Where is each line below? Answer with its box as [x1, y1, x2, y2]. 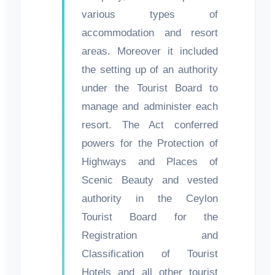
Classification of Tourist [82, 247, 218, 260]
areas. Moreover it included [82, 45, 218, 57]
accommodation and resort [82, 26, 218, 39]
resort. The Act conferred [82, 118, 218, 131]
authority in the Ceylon [82, 192, 218, 204]
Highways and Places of [82, 155, 218, 168]
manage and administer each [82, 100, 218, 112]
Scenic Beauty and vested [82, 174, 218, 186]
